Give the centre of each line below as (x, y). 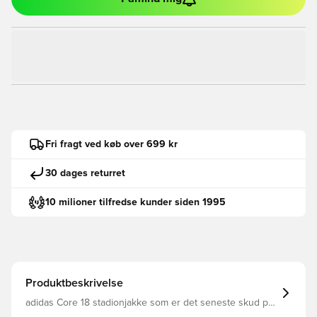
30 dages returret (85, 173)
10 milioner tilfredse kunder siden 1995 (136, 202)
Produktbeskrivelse (74, 283)
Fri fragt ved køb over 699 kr (111, 144)
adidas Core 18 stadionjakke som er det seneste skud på (149, 303)
